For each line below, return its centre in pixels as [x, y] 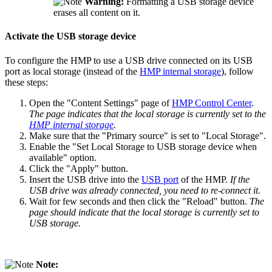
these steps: [26, 82]
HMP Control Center [212, 103]
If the [240, 179]
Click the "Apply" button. [79, 168]
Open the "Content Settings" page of [100, 103]
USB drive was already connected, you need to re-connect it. [145, 190]
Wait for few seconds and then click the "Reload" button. [139, 201]
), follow [237, 71]
